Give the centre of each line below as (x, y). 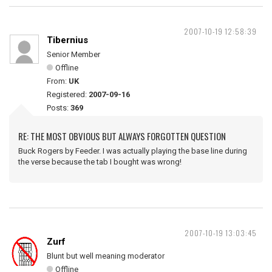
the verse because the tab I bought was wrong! (100, 162)
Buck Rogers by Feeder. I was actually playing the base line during (133, 151)
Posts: (59, 108)
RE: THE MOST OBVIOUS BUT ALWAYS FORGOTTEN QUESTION (122, 136)
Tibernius (67, 40)
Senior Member (73, 54)
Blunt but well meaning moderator (106, 256)
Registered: (68, 94)
